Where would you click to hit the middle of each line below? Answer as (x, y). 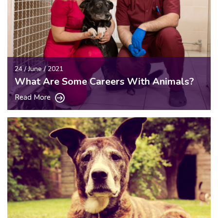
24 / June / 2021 (39, 69)
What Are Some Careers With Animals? (104, 81)
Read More (34, 97)
